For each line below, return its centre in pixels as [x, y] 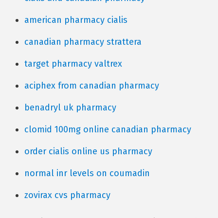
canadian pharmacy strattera [83, 42]
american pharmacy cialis [76, 20]
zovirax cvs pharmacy [67, 195]
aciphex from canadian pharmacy [92, 86]
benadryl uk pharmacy [70, 108]
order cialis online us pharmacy [88, 151]
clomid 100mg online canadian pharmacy [108, 129]
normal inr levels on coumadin [87, 173]
